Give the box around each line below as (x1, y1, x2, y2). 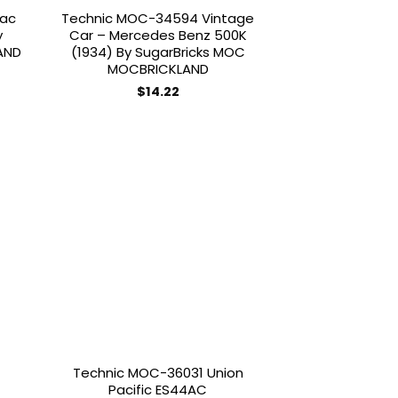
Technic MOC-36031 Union (72, 363, 243, 383)
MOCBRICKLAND (107, 59, 209, 78)
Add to (218, 206, 252, 221)
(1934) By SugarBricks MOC (70, 42, 245, 61)
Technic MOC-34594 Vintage (61, 8, 255, 28)
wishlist (215, 219, 255, 234)
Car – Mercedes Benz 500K (68, 25, 247, 44)
